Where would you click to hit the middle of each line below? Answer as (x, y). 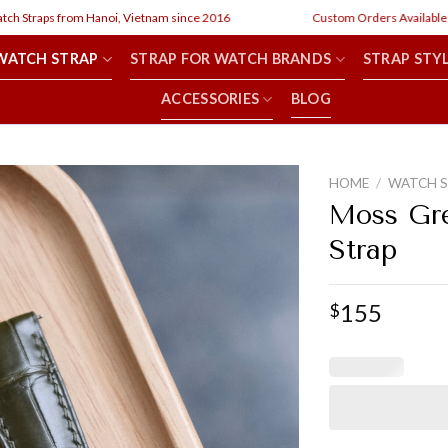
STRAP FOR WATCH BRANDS (230, 58)
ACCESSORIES (210, 98)
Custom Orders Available (344, 17)
